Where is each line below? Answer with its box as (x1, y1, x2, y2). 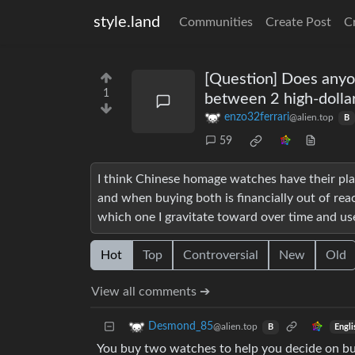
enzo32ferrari (224, 112, 289, 124)
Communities (179, 16, 253, 29)
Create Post (265, 16, 331, 29)
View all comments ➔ (91, 285, 210, 299)
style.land (94, 14, 160, 30)
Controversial (183, 249, 258, 262)
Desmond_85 (148, 321, 213, 333)
